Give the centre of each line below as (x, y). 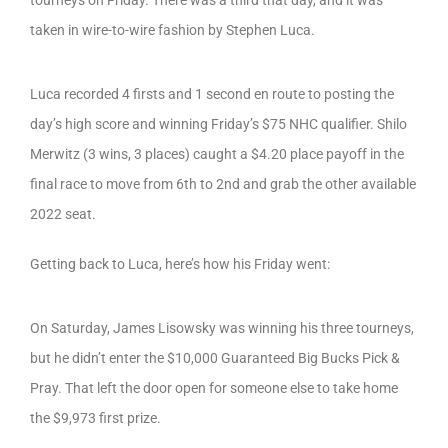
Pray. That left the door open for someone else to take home (214, 387)
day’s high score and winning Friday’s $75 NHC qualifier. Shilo (218, 123)
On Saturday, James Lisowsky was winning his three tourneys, (222, 327)
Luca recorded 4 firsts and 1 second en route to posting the (212, 93)
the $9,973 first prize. (95, 417)
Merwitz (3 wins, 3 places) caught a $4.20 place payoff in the (217, 153)
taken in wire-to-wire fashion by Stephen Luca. (172, 30)
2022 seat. (63, 213)
